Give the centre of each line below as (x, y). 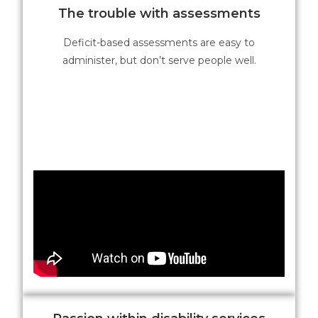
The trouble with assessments (159, 13)
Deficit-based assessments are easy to (159, 42)
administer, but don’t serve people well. (159, 60)
